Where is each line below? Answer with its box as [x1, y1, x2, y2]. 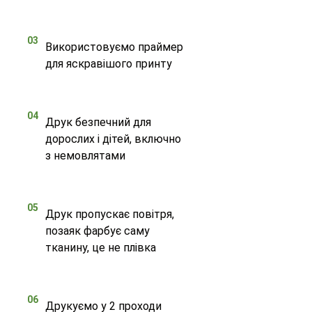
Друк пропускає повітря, [45, 207, 174, 221]
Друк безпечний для [45, 115, 151, 129]
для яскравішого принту [45, 56, 172, 70]
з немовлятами [45, 148, 125, 162]
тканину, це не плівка [45, 240, 156, 254]
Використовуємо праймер [45, 40, 183, 54]
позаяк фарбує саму [45, 224, 150, 237]
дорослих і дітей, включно [45, 132, 181, 146]
